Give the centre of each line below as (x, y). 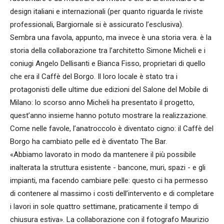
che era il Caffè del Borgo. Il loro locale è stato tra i (94, 77)
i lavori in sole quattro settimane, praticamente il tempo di (104, 207)
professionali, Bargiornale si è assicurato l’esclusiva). (97, 25)
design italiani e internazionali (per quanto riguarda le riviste (106, 12)
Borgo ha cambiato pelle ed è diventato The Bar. (88, 142)
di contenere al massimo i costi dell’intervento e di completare (112, 194)
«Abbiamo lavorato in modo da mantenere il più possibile (103, 155)
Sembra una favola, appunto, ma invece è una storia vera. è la (111, 38)
